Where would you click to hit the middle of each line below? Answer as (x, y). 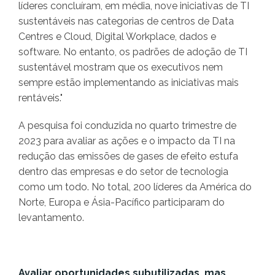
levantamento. (51, 218)
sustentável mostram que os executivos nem (121, 68)
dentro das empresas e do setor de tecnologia (123, 172)
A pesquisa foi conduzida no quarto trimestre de (127, 126)
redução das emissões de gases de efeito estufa (128, 157)
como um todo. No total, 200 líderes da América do (135, 187)
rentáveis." (41, 98)
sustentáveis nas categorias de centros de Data (126, 21)
